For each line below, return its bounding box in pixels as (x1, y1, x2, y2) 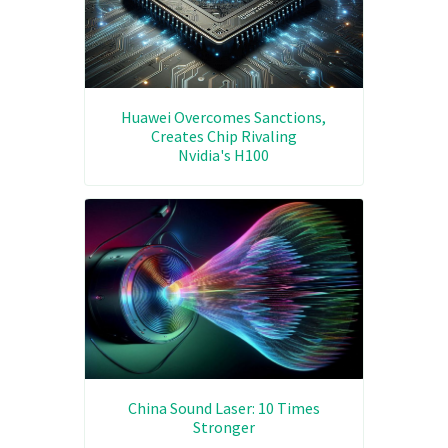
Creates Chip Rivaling (150, 125, 297, 146)
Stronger (192, 416, 255, 437)
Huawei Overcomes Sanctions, (121, 106, 327, 127)
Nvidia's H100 (178, 144, 270, 165)
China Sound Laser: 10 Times (127, 397, 320, 418)
